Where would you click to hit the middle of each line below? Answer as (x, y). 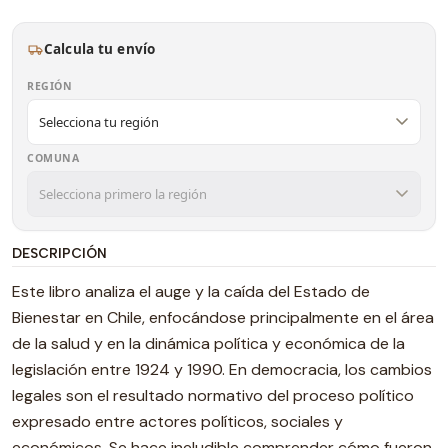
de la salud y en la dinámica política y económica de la (208, 343)
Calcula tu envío (100, 49)
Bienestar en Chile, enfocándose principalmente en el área (223, 317)
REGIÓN (50, 86)
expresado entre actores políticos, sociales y (177, 421)
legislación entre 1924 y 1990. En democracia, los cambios (222, 369)
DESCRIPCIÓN (59, 253)
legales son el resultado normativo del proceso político (213, 395)
